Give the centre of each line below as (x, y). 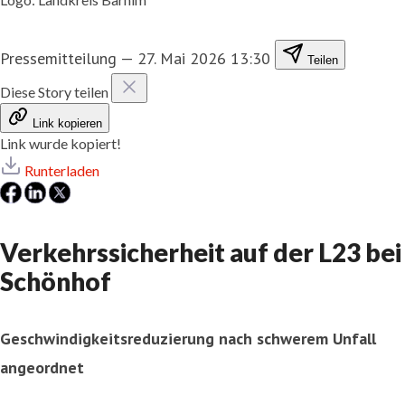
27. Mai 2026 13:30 (204, 58)
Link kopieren (67, 123)
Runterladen (62, 170)
